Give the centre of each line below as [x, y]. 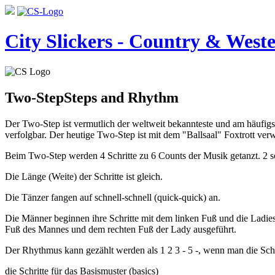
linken [187, 218]
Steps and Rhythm [121, 97]
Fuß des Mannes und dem [56, 229]
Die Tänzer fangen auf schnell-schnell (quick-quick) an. [113, 197]
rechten [122, 229]
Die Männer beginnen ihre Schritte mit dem [90, 218]
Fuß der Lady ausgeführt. [186, 229]
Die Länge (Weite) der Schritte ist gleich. [84, 176]
